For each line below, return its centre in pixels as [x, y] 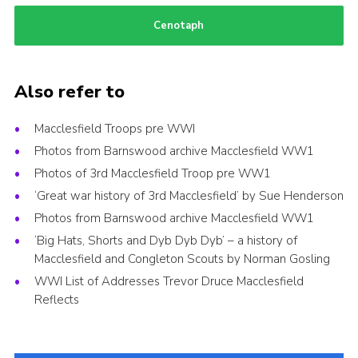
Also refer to [69, 92]
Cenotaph [179, 26]
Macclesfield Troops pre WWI [114, 129]
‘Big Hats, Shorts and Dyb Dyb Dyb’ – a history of [165, 241]
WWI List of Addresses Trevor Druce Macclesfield [169, 282]
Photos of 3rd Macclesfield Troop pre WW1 [152, 174]
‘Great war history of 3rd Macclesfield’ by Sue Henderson [189, 196]
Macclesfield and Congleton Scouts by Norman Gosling [182, 259]
